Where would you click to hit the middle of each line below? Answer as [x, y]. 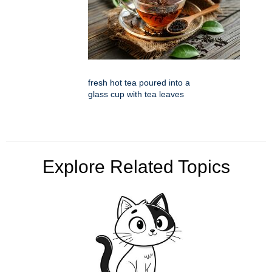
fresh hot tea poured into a [139, 83]
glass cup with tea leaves [136, 94]
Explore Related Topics [136, 167]
